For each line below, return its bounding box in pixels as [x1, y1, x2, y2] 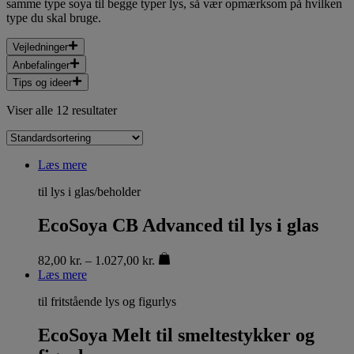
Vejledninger [13, 41, 68, 54]
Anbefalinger [13, 58, 70, 71]
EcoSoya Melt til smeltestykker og [38, 324, 314, 345]
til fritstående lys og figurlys [38, 294, 176, 308]
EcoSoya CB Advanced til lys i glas [38, 214, 318, 235]
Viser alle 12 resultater [6, 103, 117, 117]
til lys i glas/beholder [38, 184, 141, 198]
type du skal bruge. [6, 10, 101, 24]
